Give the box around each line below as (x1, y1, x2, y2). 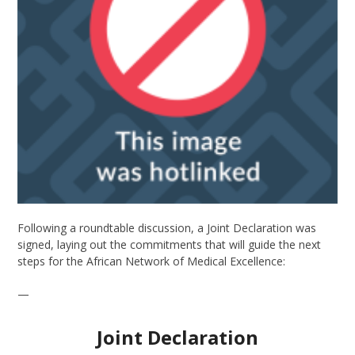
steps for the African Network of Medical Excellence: (17, 253, 286, 269)
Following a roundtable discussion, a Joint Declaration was (17, 219, 317, 235)
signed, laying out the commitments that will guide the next (17, 236, 322, 252)
